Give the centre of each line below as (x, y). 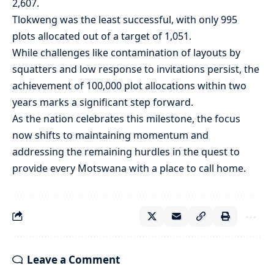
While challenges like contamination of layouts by (126, 52)
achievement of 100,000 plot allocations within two (129, 85)
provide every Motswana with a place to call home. (129, 168)
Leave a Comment (73, 259)
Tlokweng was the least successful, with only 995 (125, 19)
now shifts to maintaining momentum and (110, 135)
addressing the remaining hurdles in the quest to (126, 151)
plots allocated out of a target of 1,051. (102, 36)
